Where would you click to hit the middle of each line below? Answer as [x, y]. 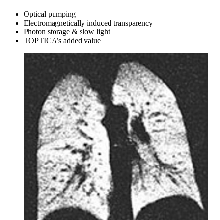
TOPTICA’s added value [62, 41]
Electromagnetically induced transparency [88, 23]
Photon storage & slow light [67, 32]
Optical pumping [50, 14]
